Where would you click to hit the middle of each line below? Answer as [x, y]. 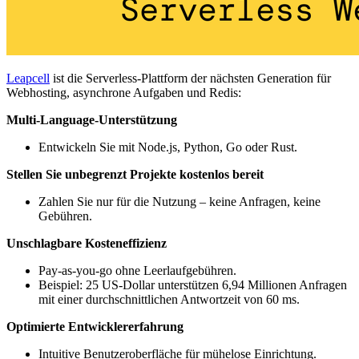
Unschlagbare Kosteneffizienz [87, 244]
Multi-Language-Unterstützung [92, 120]
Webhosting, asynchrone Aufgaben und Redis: [124, 93]
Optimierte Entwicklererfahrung [95, 327]
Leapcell [28, 79]
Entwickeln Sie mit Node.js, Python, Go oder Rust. [168, 147]
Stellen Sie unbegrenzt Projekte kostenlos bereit [135, 175]
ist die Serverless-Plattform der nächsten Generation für [190, 79]
